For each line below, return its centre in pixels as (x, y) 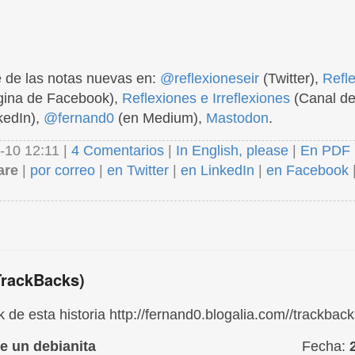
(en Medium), (160, 118)
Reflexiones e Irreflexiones (206, 98)
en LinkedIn (218, 170)
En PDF (325, 151)
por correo (61, 170)
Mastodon (237, 118)
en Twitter (138, 170)
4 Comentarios (120, 151)
